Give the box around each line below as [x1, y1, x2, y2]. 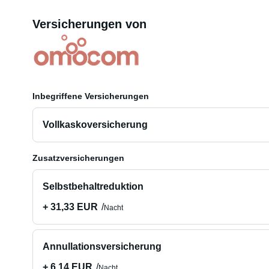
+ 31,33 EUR [42, 202, 98, 212]
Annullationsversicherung [42, 241, 162, 252]
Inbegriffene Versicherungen [32, 91, 149, 101]
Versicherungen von [32, 17, 147, 31]
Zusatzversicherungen [32, 153, 124, 163]
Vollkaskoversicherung [42, 119, 148, 130]
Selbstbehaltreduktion [42, 181, 144, 192]
